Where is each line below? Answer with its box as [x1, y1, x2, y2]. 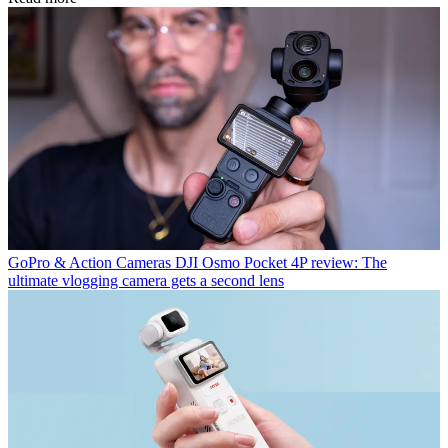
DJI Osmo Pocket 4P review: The [175, 254, 387, 272]
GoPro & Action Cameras [8, 254, 171, 272]
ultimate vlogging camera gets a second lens [8, 272, 284, 290]
